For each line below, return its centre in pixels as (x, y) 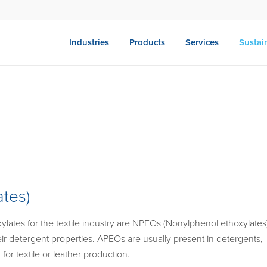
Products (147, 42)
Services (202, 42)
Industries (89, 42)
